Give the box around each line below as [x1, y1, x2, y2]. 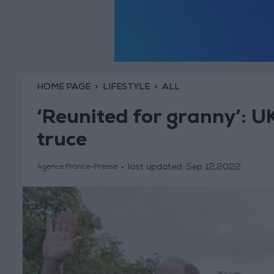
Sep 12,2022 [185, 163, 241, 172]
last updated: [127, 163, 186, 172]
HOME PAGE [36, 83, 91, 92]
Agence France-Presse [36, 164, 117, 172]
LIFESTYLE [102, 83, 150, 92]
